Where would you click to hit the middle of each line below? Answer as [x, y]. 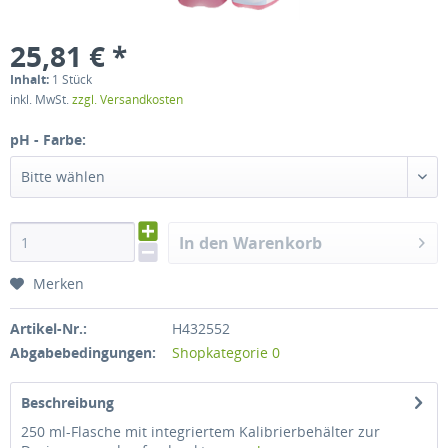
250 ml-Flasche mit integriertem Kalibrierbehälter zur [200, 431]
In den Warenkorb [251, 243]
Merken [58, 283]
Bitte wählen [63, 176]
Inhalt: [31, 79]
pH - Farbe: [48, 139]
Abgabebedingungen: [83, 352]
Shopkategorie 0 [225, 352]
